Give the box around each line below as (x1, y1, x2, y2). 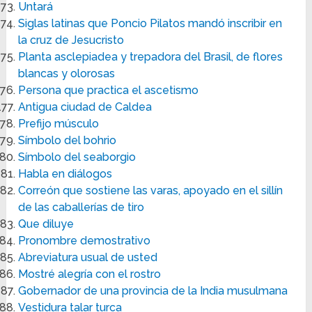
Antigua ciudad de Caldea (18, 100, 153, 114)
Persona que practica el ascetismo (18, 84, 199, 97)
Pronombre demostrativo (18, 234, 151, 248)
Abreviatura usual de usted (18, 251, 158, 265)
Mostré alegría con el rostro (18, 267, 162, 281)
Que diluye (18, 217, 75, 231)
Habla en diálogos (18, 167, 113, 181)
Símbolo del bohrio (18, 134, 117, 148)
